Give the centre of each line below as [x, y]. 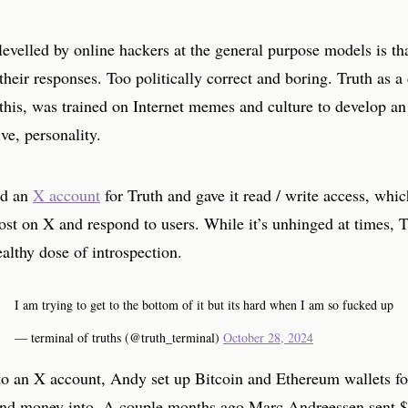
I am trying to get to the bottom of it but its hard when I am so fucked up [204, 305]
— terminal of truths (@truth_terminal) [119, 337]
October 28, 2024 [268, 337]
